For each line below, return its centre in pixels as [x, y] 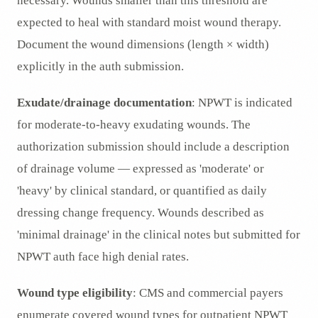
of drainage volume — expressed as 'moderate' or [141, 169]
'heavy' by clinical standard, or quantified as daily [142, 191]
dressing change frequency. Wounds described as [141, 213]
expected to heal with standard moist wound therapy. [149, 23]
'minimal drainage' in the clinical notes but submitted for [159, 235]
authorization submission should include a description [153, 147]
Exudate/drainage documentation [104, 103]
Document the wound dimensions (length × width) [143, 45]
